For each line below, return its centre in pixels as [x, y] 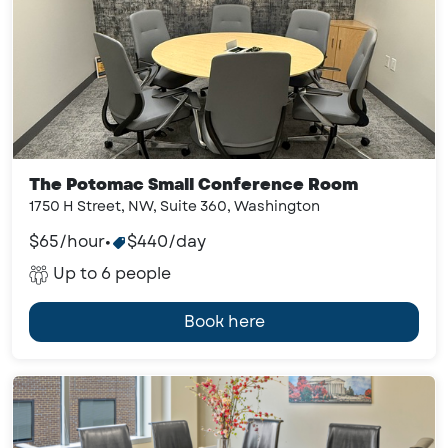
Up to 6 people [112, 273]
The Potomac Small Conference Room [193, 184]
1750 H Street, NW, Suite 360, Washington [174, 206]
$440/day [166, 241]
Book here [224, 321]
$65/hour [67, 241]
